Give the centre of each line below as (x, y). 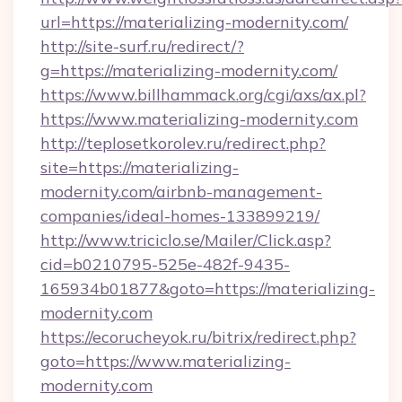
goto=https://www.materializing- (166, 361)
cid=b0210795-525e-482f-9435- (165, 264)
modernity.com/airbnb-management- (181, 192)
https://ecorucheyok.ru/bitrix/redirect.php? (198, 337)
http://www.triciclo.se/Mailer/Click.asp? (186, 240)
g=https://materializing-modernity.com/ (189, 70)
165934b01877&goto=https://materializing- (208, 288)
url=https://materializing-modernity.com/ (194, 22)
